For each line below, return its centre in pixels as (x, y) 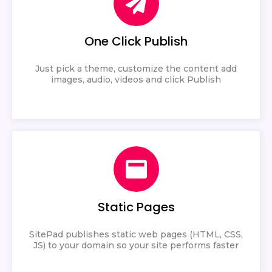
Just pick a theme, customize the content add (136, 68)
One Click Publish (136, 41)
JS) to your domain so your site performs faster (136, 245)
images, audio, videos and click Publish (136, 79)
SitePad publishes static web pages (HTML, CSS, (136, 234)
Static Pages (136, 207)
